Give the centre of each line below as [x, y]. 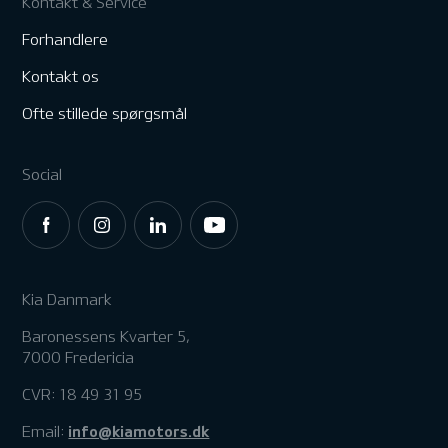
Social [42, 175]
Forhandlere [65, 40]
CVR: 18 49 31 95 [82, 395]
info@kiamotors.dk [139, 431]
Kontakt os [61, 77]
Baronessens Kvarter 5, [106, 337]
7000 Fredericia [78, 358]
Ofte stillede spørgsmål [105, 114]
